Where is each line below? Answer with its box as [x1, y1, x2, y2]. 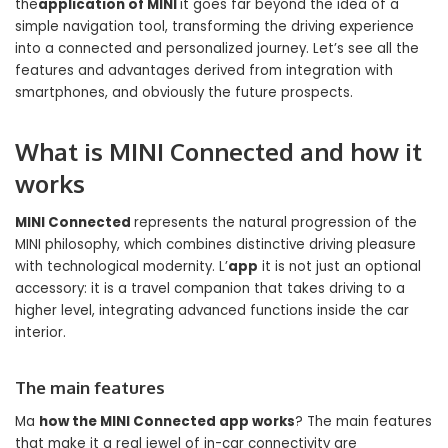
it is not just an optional [258, 257, 421, 277]
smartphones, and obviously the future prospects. [15, 83, 353, 103]
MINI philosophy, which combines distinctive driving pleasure [15, 235, 416, 255]
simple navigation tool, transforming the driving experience [15, 17, 414, 37]
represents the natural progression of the [134, 213, 417, 233]
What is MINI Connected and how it [15, 136, 422, 168]
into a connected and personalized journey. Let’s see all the [15, 39, 419, 59]
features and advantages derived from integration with [15, 61, 393, 81]
